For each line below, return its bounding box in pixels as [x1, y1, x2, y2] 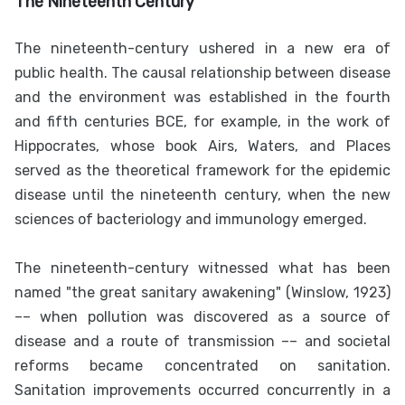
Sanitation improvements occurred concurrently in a [14, 381, 391, 400]
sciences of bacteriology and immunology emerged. [14, 211, 367, 229]
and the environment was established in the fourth [14, 89, 391, 107]
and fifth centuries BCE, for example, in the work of [14, 113, 391, 131]
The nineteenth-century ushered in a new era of [14, 40, 391, 58]
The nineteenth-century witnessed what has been [14, 259, 391, 278]
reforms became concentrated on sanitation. [14, 357, 391, 375]
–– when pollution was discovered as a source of [14, 308, 391, 326]
